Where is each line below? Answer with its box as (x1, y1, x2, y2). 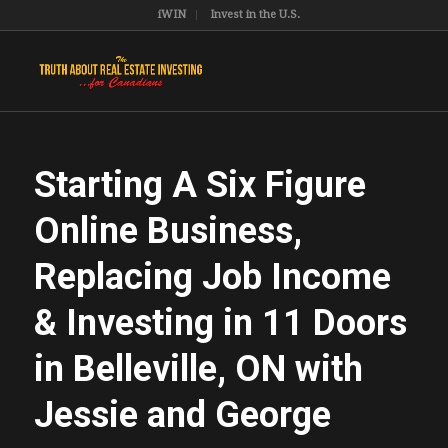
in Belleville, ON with (33, 348, 363, 390)
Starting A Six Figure (33, 164, 366, 206)
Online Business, (33, 210, 302, 252)
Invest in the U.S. (209, 8, 300, 21)
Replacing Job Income (33, 256, 391, 298)
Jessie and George (33, 394, 331, 436)
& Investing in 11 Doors (33, 302, 407, 344)
